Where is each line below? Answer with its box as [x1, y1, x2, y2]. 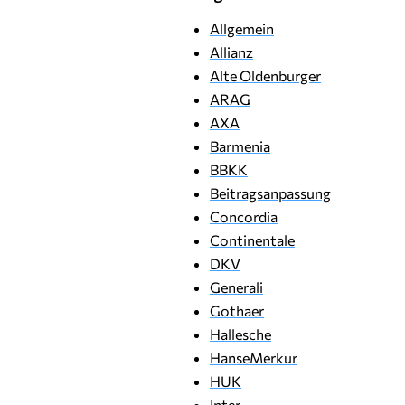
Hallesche [210, 325, 271, 343]
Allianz [210, 43, 253, 61]
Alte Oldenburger [210, 67, 321, 84]
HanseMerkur [210, 349, 297, 366]
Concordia [210, 208, 278, 225]
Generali [210, 278, 263, 296]
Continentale [210, 231, 295, 249]
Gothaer [210, 302, 264, 319]
